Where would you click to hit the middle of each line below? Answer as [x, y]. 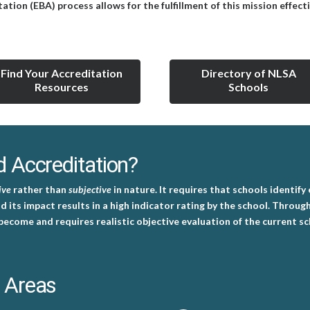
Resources [61, 86]
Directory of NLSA [248, 73]
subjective [90, 190]
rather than [39, 190]
